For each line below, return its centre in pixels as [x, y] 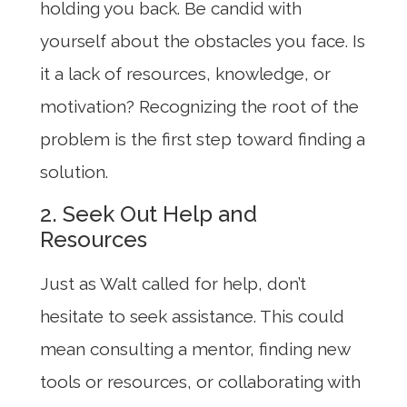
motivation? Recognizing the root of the [199, 107]
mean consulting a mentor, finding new [195, 348]
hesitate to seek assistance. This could [192, 316]
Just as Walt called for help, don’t [173, 283]
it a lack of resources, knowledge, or [185, 74]
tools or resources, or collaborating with [200, 381]
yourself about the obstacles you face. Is [203, 41]
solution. [74, 172]
